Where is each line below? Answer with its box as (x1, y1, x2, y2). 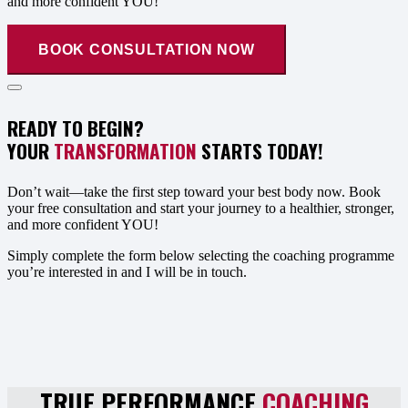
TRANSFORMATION (54, 136, 197, 165)
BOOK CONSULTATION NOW (38, 41, 255, 57)
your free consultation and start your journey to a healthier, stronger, (7, 199, 394, 216)
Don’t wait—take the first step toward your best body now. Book (7, 183, 381, 199)
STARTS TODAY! (197, 136, 323, 165)
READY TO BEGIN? (7, 113, 144, 142)
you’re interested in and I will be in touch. (7, 263, 247, 280)
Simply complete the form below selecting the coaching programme (7, 247, 394, 263)
